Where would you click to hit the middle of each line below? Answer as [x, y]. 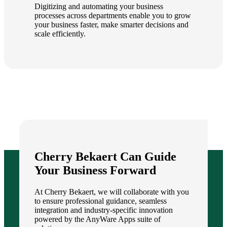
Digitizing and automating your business [99, 6]
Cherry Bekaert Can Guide [105, 156]
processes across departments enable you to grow [113, 15]
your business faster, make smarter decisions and [111, 24]
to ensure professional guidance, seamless [101, 201]
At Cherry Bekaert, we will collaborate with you [112, 192]
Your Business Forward [95, 170]
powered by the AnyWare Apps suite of [98, 219]
